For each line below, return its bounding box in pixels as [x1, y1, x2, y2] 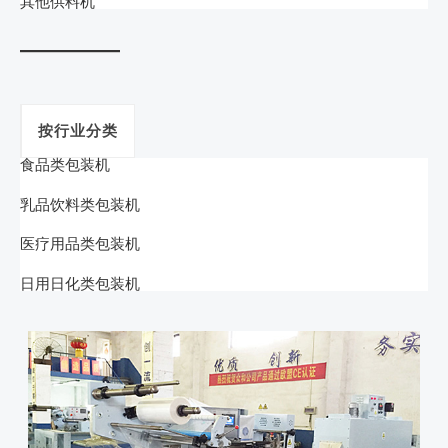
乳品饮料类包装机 [20, 195, 140, 213]
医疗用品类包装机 [20, 235, 140, 253]
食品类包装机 [20, 156, 110, 173]
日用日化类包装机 [20, 274, 140, 292]
